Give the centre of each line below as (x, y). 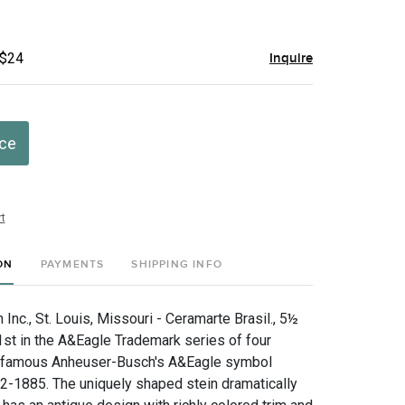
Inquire (291, 58)
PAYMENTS (72, 264)
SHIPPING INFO (177, 264)
